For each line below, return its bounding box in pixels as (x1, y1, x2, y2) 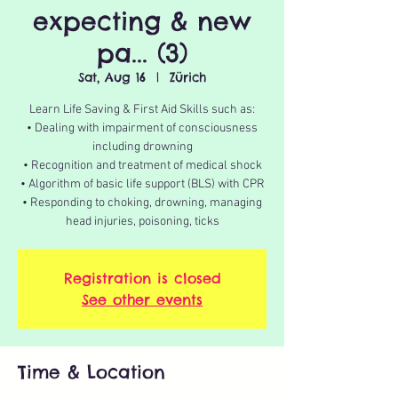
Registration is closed (63, 269, 221, 287)
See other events (82, 291, 203, 308)
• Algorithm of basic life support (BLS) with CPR (20, 177, 265, 192)
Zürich (170, 69, 206, 85)
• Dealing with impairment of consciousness (27, 121, 258, 136)
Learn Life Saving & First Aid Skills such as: (29, 102, 255, 117)
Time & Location (18, 361, 165, 383)
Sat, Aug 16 (78, 69, 146, 85)
